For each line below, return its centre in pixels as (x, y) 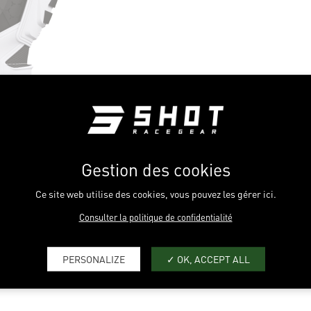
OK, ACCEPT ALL (212, 259)
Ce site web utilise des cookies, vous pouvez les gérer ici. (155, 193)
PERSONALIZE (94, 259)
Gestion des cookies (155, 169)
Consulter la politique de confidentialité (155, 217)
